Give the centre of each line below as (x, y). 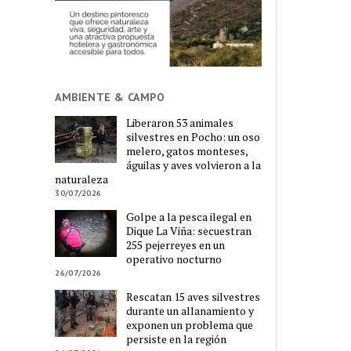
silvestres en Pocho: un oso (194, 137)
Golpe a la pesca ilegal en (189, 217)
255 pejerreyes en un (176, 245)
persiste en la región (177, 339)
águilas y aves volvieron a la (194, 165)
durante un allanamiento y (190, 311)
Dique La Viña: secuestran (189, 231)
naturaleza (82, 179)
